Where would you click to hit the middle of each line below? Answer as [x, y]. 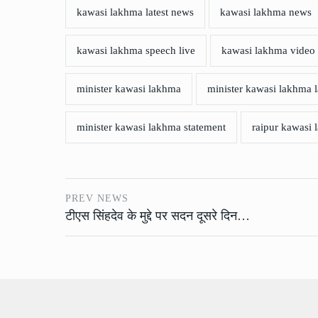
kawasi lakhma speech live [136, 51]
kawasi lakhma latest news [135, 12]
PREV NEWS [97, 199]
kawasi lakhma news [266, 12]
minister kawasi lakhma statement [151, 127]
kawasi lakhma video [268, 51]
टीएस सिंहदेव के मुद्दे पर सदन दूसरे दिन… [158, 216]
